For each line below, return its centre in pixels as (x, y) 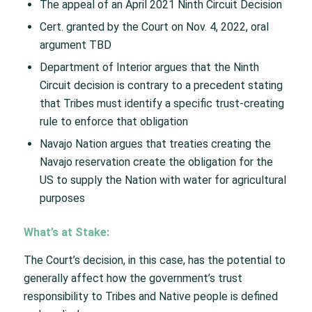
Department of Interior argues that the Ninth (149, 67)
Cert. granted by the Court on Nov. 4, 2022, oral (154, 26)
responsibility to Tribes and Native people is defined (150, 296)
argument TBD (75, 45)
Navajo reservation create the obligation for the (156, 162)
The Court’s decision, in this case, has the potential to (154, 260)
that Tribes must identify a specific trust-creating (162, 103)
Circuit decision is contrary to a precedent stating (161, 85)
